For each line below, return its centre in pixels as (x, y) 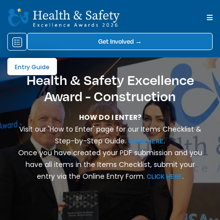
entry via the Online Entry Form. (92, 177)
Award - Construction (110, 96)
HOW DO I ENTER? (110, 118)
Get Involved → (120, 41)
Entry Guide (32, 67)
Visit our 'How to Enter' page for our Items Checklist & (110, 129)
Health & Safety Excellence (110, 80)
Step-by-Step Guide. (92, 141)
